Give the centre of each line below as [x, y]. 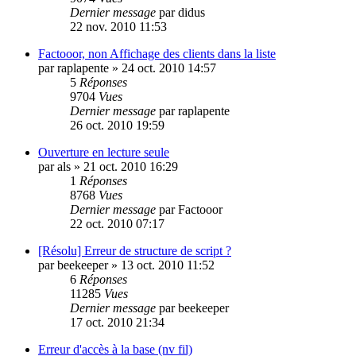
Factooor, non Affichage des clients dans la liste [157, 53]
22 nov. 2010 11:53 [118, 26]
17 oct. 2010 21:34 [117, 322]
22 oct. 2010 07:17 [117, 223]
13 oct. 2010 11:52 [168, 265]
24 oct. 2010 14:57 [169, 68]
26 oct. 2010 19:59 [117, 125]
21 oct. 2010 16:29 [131, 166]
